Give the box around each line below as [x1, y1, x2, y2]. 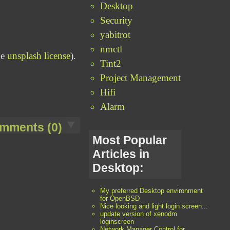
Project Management [100, 72, 181, 83]
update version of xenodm [100, 210, 178, 218]
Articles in [92, 147, 150, 161]
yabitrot [100, 29, 131, 40]
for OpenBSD [100, 195, 140, 203]
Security [100, 14, 133, 26]
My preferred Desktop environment [100, 187, 203, 195]
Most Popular [92, 133, 167, 147]
